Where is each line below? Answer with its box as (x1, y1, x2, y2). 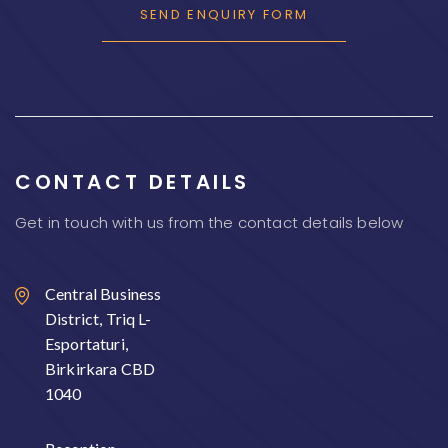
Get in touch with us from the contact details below (15, 212, 404, 233)
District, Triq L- (45, 309, 151, 328)
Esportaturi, (45, 334, 128, 353)
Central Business (45, 284, 162, 303)
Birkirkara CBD (45, 359, 156, 378)
